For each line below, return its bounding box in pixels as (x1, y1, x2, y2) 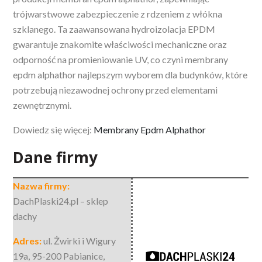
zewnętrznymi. (13, 99, 72, 111)
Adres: (13, 235, 44, 246)
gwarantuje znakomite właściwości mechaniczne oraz (13, 38, 227, 50)
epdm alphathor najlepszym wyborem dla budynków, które (13, 68, 248, 80)
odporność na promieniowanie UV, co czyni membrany (13, 53, 229, 65)
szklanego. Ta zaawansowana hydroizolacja (13, 23, 187, 35)
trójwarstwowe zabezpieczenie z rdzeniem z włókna (13, 8, 223, 19)
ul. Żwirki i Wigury (43, 235, 116, 246)
